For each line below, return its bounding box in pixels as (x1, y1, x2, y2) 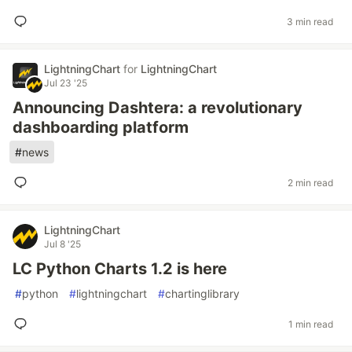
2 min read (288, 176, 333, 189)
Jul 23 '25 (44, 77, 87, 89)
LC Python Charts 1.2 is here (13, 259, 227, 278)
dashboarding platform (13, 118, 189, 137)
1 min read (288, 317, 333, 330)
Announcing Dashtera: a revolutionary (13, 98, 302, 117)
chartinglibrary (165, 287, 240, 300)
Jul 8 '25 (44, 238, 81, 250)
